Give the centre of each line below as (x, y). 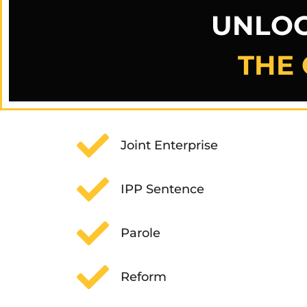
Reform (143, 277)
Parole (140, 233)
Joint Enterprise (169, 146)
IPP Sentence (162, 189)
